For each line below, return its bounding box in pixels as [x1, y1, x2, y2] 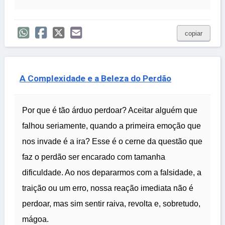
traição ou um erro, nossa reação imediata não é [22, 184, 193, 193]
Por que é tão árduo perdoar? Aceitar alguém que [22, 106, 197, 115]
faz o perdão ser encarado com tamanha [22, 153, 165, 162]
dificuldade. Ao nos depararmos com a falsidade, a [22, 168, 201, 177]
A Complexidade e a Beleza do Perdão [20, 73, 171, 84]
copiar [185, 30, 202, 38]
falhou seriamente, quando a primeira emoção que [22, 122, 201, 131]
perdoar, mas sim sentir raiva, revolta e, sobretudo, [22, 199, 200, 208]
